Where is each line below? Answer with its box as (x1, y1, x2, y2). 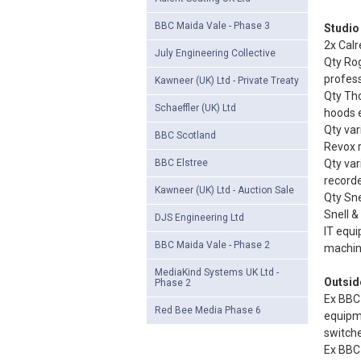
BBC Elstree (155, 157, 208, 168)
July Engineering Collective (155, 48, 276, 59)
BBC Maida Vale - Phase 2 (155, 239, 270, 251)
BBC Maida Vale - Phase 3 (155, 20, 270, 31)
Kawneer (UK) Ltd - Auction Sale (155, 185, 294, 196)
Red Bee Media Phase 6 (155, 305, 261, 316)
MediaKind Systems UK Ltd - (155, 267, 279, 278)
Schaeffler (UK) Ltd (155, 102, 236, 114)
